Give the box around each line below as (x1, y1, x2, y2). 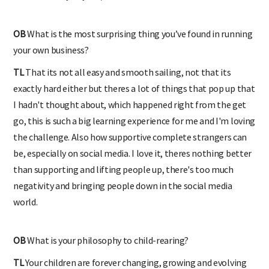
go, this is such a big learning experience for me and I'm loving (13, 114, 255, 127)
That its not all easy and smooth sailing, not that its (23, 65, 231, 78)
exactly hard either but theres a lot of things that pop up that (13, 82, 255, 94)
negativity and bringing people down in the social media (13, 179, 232, 192)
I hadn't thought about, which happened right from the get (13, 98, 247, 110)
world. (13, 195, 38, 208)
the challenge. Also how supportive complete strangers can (13, 130, 247, 143)
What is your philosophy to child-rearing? (25, 234, 189, 246)
